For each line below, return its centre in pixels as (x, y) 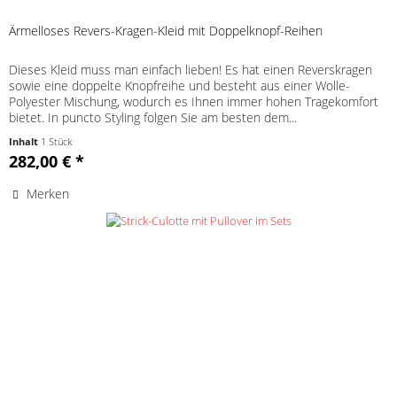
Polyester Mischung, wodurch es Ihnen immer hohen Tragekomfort (194, 101)
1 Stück (57, 141)
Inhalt (25, 141)
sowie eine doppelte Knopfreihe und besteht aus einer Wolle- (180, 85)
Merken (48, 193)
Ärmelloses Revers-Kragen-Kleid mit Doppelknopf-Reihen (166, 30)
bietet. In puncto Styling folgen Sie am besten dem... (153, 117)
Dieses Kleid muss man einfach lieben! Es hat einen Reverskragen (191, 69)
